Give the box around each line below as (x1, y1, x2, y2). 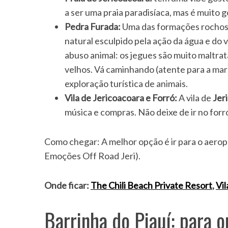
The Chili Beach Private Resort (91, 180, 212, 191)
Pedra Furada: (65, 21, 121, 33)
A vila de (177, 92, 213, 104)
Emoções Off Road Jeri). (44, 150, 140, 162)
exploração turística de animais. (65, 78, 188, 90)
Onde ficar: (44, 180, 89, 191)
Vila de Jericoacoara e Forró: (65, 92, 177, 104)
